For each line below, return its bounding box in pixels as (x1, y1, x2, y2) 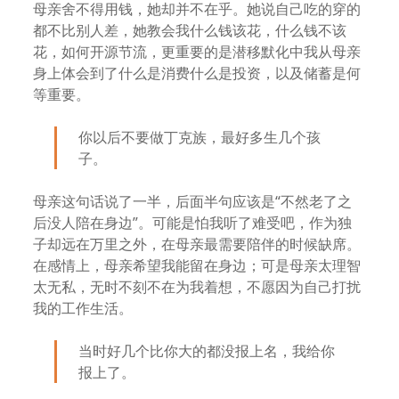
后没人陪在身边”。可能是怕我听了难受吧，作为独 (33, 213, 353, 232)
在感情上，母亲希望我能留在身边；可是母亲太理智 (33, 256, 362, 275)
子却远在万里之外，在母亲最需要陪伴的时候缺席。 (33, 234, 362, 254)
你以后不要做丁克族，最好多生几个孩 (78, 127, 322, 147)
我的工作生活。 (33, 298, 134, 318)
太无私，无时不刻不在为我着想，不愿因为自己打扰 (33, 277, 362, 297)
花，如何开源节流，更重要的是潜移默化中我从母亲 (33, 42, 362, 61)
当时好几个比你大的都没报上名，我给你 (78, 341, 336, 361)
